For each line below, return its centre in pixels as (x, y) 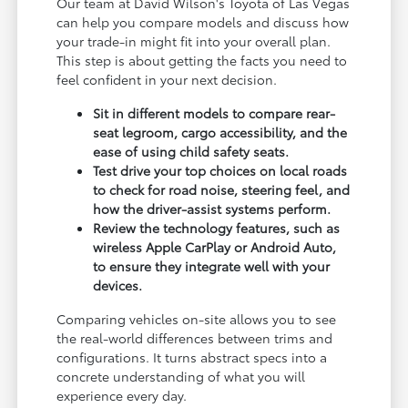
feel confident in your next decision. (167, 80)
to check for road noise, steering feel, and (222, 190)
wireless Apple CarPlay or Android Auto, (215, 247)
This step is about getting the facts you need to (202, 61)
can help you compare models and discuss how (203, 22)
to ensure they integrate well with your (212, 266)
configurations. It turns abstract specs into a (192, 357)
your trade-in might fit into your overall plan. (194, 41)
